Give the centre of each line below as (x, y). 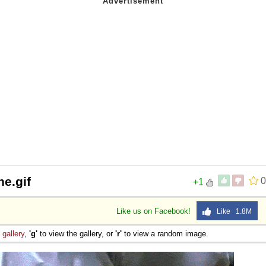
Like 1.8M (232, 211)
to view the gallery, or (76, 233)
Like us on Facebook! (155, 211)
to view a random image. (165, 233)
